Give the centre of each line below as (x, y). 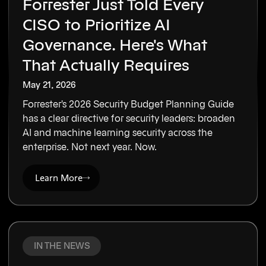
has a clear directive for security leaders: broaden (129, 118)
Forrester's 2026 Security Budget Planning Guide (129, 104)
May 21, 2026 (50, 85)
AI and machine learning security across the (118, 133)
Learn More (59, 178)
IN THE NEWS (62, 246)
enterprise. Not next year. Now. (90, 147)
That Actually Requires (106, 66)
